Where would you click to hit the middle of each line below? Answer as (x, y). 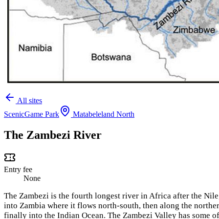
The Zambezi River (53, 135)
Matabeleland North (104, 114)
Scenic (14, 114)
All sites (29, 100)
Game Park (42, 114)
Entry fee (18, 169)
